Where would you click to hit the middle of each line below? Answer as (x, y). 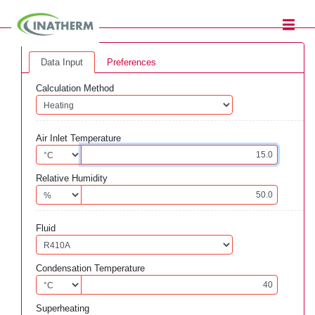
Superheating (63, 308)
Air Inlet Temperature (78, 138)
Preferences (131, 62)
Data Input (62, 62)
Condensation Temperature (90, 268)
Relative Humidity (72, 178)
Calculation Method (75, 88)
